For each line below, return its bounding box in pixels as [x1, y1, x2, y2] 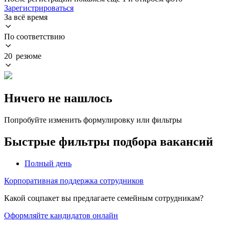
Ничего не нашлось [4, 91, 112, 105]
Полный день [25, 158, 72, 168]
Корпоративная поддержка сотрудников [4, 176, 144, 185]
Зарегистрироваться [4, 3, 74, 12]
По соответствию [4, 32, 65, 41]
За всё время [4, 12, 48, 21]
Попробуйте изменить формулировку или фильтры [4, 115, 182, 124]
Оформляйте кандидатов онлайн [4, 211, 118, 220]
